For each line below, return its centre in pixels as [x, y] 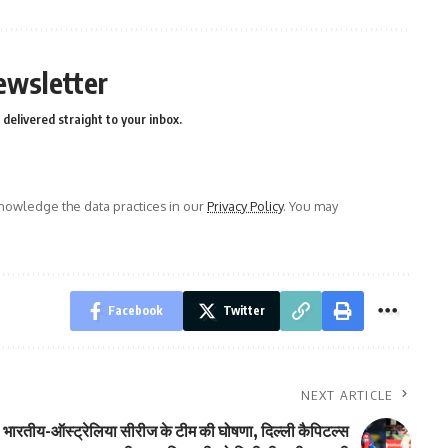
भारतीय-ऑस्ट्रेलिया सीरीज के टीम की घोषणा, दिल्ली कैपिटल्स [175, 431]
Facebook [135, 310]
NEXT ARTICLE [347, 395]
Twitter [243, 310]
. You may [310, 206]
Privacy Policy [245, 206]
